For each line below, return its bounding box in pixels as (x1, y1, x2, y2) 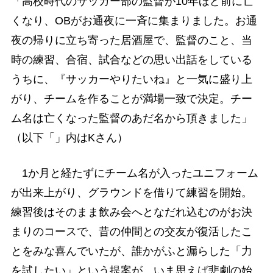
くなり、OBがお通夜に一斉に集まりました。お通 (10, 15, 257, 27)
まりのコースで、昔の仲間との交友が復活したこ (10, 225, 252, 238)
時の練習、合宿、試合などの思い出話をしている (10, 54, 252, 66)
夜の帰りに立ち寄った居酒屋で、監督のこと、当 (10, 34, 252, 47)
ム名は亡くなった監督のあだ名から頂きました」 (10, 112, 252, 125)
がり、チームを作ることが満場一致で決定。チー (10, 93, 252, 105)
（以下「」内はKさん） (10, 132, 128, 144)
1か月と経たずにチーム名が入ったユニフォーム (10, 166, 258, 179)
